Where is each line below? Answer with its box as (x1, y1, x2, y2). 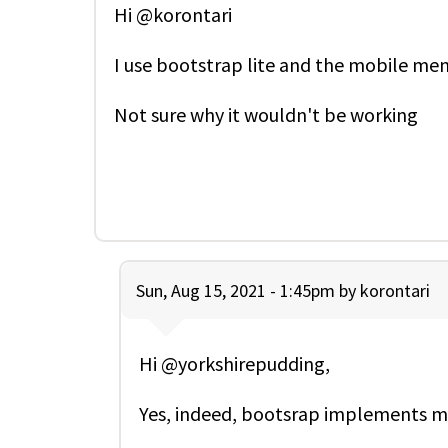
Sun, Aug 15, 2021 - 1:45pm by (136, 278, 360, 302)
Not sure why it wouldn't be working (114, 101, 418, 127)
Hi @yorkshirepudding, (139, 350, 330, 376)
